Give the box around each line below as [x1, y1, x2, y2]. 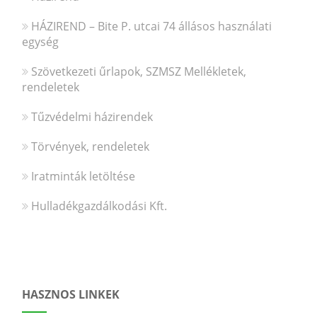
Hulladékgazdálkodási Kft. [31, 197, 168, 214]
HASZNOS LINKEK [22, 286, 120, 302]
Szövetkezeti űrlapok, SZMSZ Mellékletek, [31, 63, 247, 79]
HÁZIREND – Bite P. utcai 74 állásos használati [31, 18, 272, 34]
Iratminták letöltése [31, 168, 136, 184]
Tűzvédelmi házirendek [31, 108, 154, 125]
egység [22, 33, 59, 50]
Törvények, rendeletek [31, 138, 150, 154]
